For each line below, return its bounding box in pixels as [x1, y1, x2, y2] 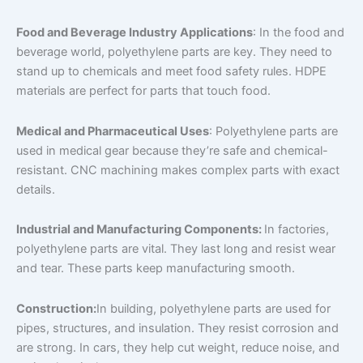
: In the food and [253, 25, 344, 41]
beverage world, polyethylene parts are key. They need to [16, 45, 332, 60]
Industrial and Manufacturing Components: [16, 222, 264, 237]
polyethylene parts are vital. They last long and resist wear [16, 241, 335, 257]
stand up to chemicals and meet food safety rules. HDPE [16, 64, 327, 79]
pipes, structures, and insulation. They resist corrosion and [16, 321, 339, 335]
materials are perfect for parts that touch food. [16, 83, 271, 99]
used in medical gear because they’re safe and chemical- [16, 143, 328, 158]
